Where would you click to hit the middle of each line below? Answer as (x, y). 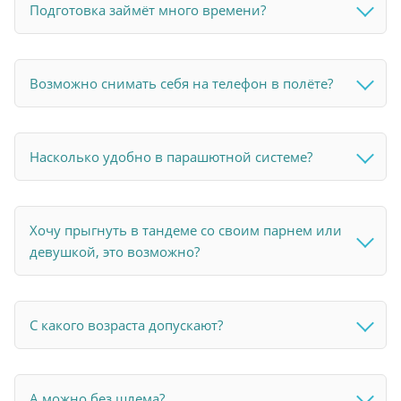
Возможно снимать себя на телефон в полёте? (181, 83)
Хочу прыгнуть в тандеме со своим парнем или (186, 230)
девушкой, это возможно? (115, 251)
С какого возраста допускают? (126, 324)
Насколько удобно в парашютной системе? (171, 156)
